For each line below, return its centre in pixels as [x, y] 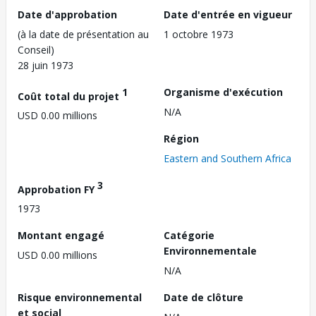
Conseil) [36, 49]
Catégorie [189, 236]
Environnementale [210, 251]
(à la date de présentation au [83, 34]
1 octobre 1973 [199, 34]
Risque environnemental [80, 298]
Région [181, 138]
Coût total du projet [70, 96]
